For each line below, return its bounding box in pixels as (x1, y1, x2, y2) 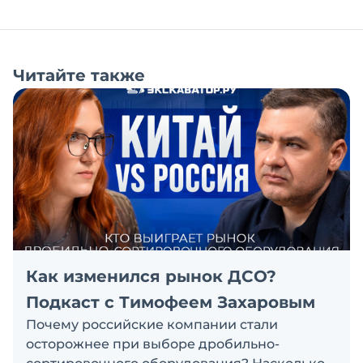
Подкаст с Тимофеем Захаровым (26, 293, 315, 312)
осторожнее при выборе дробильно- (26, 336, 280, 352)
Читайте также (13, 66, 145, 85)
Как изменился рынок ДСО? (26, 267, 276, 286)
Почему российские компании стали (26, 317, 278, 332)
